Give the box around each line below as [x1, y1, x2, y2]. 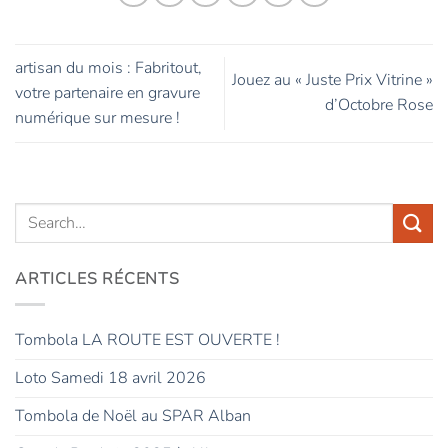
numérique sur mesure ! [15, 106, 180, 129]
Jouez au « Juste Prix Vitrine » [232, 69, 433, 92]
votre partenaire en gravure [15, 81, 200, 104]
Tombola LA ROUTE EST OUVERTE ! [15, 328, 280, 351]
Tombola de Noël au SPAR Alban [15, 404, 251, 427]
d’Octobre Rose [325, 94, 433, 117]
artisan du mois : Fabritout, [15, 56, 202, 79]
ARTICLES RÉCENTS [15, 268, 180, 291]
